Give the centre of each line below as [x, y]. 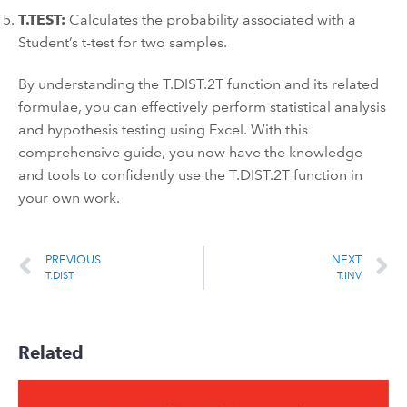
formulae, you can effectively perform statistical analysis [202, 106]
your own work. [69, 197]
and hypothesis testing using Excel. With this [163, 129]
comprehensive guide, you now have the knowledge [190, 152]
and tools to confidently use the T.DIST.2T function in [190, 174]
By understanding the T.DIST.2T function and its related [199, 84]
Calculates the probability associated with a [211, 20]
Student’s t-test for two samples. [123, 43]
